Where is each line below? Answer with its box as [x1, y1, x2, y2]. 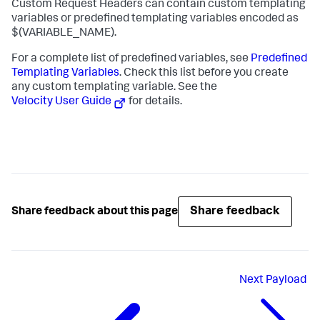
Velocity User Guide [11, 96, 111, 108]
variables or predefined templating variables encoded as [11, 14, 299, 25]
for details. [126, 96, 183, 108]
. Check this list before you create [119, 68, 289, 79]
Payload [266, 275, 306, 287]
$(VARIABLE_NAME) [11, 28, 114, 39]
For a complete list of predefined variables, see [11, 54, 251, 65]
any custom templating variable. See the [11, 82, 217, 94]
